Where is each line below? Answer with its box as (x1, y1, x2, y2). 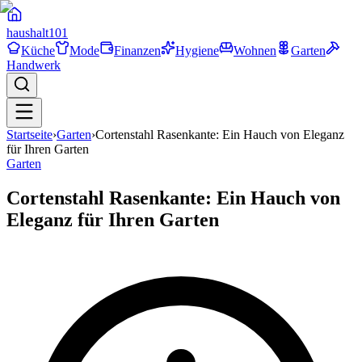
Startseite (6, 128, 53, 141)
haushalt (6, 26, 48, 40)
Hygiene (175, 44, 219, 57)
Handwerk (6, 58, 61, 72)
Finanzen (114, 44, 161, 57)
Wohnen (234, 44, 276, 57)
